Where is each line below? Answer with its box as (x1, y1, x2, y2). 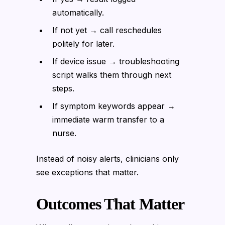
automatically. (52, 7, 104, 18)
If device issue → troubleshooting (52, 56, 179, 66)
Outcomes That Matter (36, 194, 184, 213)
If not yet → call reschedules (52, 25, 162, 35)
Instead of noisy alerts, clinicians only (36, 153, 179, 164)
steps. (52, 83, 74, 93)
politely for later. (52, 38, 115, 49)
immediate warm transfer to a (52, 114, 164, 125)
